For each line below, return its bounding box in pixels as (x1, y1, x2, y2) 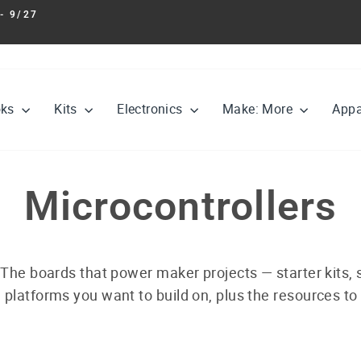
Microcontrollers (23, 182, 338, 230)
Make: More (222, 100, 297, 118)
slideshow (179, 37, 232, 52)
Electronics (117, 100, 186, 118)
